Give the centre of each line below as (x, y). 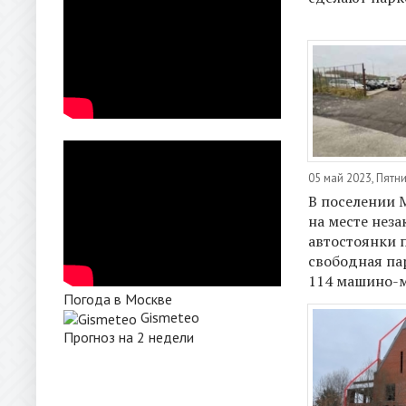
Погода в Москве (118, 299)
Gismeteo (170, 317)
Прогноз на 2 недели (129, 337)
